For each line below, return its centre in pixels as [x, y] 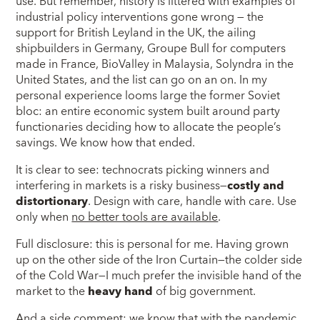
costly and [256, 186]
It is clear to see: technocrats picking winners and [143, 170]
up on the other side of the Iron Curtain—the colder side [159, 260]
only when [44, 217]
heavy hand [121, 292]
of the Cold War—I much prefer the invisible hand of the [159, 276]
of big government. [205, 292]
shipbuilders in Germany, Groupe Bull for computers [151, 49]
